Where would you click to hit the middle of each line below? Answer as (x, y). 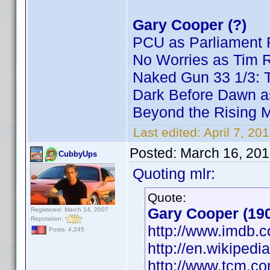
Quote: (167, 197)
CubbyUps (78, 154)
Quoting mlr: (174, 174)
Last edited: (167, 132)
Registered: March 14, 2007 (70, 209)
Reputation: (48, 218)
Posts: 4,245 (66, 230)
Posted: (155, 153)
